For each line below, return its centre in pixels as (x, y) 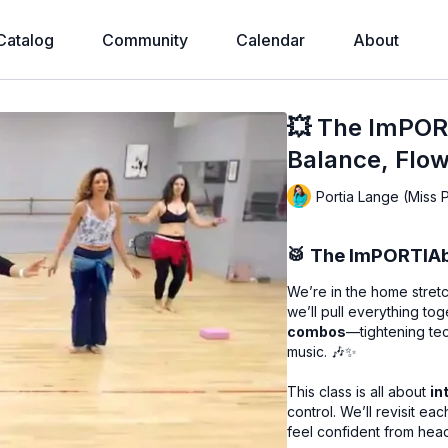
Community (144, 40)
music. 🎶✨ (322, 351)
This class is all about (359, 391)
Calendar (270, 40)
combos (317, 331)
